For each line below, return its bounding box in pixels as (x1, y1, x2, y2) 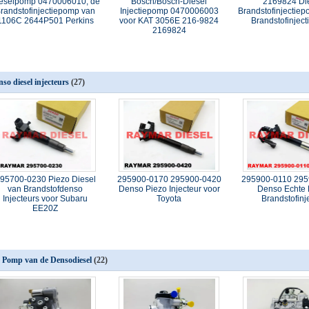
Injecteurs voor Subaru (3, 194, 88, 203)
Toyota (157, 194, 182, 203)
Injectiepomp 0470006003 (119, 6, 219, 16)
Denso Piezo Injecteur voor (118, 184, 220, 194)
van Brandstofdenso (8, 184, 83, 194)
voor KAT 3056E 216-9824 (119, 16, 219, 26)
